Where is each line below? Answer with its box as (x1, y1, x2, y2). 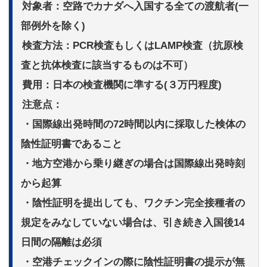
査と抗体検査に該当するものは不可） (21, 60, 193, 72)
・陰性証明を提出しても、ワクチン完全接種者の (22, 197, 245, 209)
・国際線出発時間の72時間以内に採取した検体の (22, 119, 246, 131)
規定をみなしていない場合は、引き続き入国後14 (21, 217, 244, 229)
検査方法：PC (22, 40, 86, 52)
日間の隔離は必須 (21, 237, 102, 249)
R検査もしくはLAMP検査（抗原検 (86, 40, 243, 52)
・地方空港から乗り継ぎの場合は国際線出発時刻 (22, 158, 245, 170)
